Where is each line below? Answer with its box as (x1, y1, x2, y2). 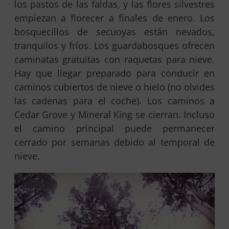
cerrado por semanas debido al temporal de (14, 135, 215, 148)
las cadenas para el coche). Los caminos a (14, 94, 215, 107)
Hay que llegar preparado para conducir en (14, 66, 215, 79)
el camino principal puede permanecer (14, 122, 215, 134)
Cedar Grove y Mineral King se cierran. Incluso (14, 108, 215, 121)
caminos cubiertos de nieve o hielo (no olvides (14, 80, 215, 93)
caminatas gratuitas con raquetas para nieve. (14, 53, 215, 65)
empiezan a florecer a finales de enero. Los (14, 11, 215, 24)
